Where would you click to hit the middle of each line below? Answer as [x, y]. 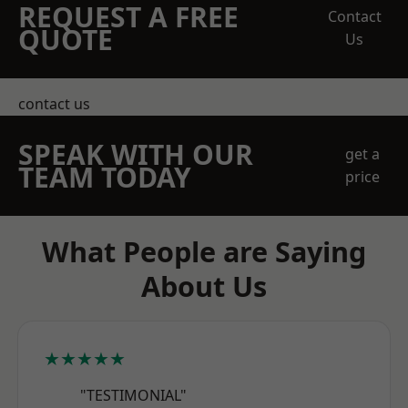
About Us [204, 286]
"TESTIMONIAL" [133, 395]
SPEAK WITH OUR [136, 154]
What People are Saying [204, 251]
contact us [54, 104]
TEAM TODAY [105, 177]
